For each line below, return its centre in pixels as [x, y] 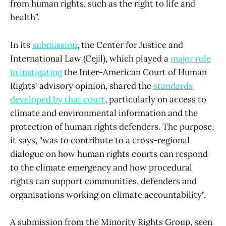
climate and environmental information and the [104, 113]
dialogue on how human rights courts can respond [109, 154]
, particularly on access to [156, 99]
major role [191, 58]
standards [173, 86]
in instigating [36, 72]
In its [21, 45]
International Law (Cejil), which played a [90, 58]
